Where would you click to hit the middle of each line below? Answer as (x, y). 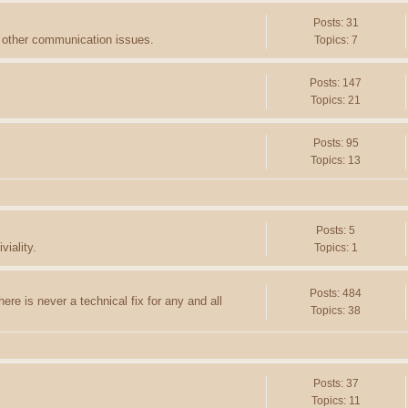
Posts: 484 (336, 294)
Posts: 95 (336, 143)
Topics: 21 (336, 101)
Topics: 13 (336, 161)
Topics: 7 (336, 41)
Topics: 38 (336, 311)
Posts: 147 (336, 83)
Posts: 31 (336, 23)
